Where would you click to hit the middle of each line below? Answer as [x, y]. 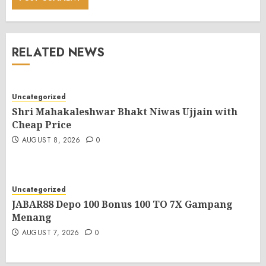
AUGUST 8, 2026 [51, 140]
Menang [32, 217]
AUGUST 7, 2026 [50, 233]
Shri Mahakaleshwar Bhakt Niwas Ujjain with [125, 112]
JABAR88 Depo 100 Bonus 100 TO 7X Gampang [122, 204]
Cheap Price [42, 125]
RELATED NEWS [58, 53]
